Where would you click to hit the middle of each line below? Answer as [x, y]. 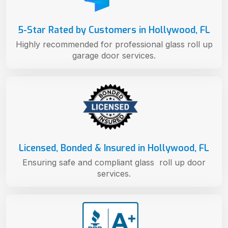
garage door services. [114, 55]
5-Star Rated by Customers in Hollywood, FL [114, 30]
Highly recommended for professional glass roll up [114, 44]
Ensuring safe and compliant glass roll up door [114, 162]
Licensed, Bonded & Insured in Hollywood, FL [114, 148]
